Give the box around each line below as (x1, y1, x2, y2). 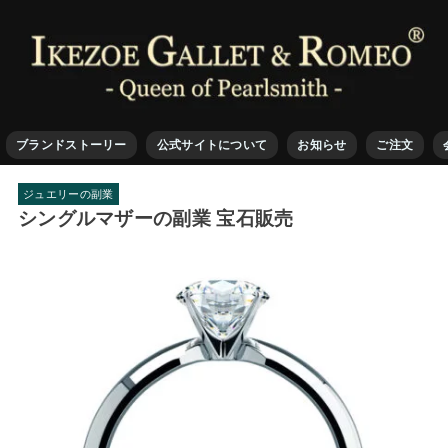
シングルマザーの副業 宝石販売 (17, 208, 294, 230)
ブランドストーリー (16, 138, 127, 151)
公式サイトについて (156, 138, 268, 151)
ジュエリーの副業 (23, 187, 114, 200)
